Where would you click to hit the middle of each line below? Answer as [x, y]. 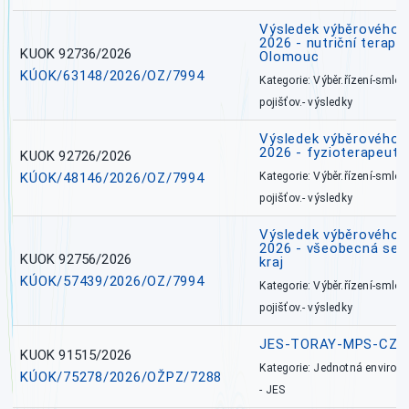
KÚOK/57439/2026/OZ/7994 [112, 282]
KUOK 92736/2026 [76, 54]
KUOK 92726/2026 [76, 157]
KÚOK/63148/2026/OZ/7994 [112, 76]
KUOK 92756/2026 [76, 260]
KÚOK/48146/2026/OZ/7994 [112, 178]
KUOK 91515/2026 [76, 356]
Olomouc [289, 57]
